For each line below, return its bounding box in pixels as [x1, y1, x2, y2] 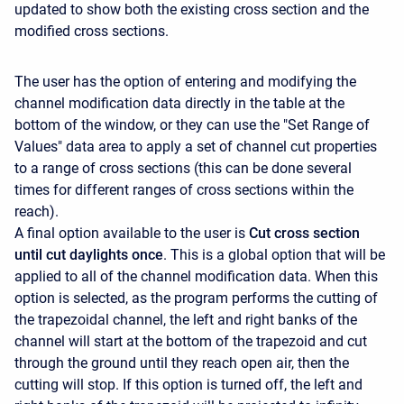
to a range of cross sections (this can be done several [14, 159, 352, 177]
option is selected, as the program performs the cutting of [14, 289, 378, 307]
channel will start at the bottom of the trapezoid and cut [14, 332, 367, 350]
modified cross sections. [14, 22, 169, 40]
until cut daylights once [14, 245, 163, 263]
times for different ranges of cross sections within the [14, 180, 353, 198]
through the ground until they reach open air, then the [14, 353, 349, 372]
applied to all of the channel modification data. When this [14, 267, 378, 285]
